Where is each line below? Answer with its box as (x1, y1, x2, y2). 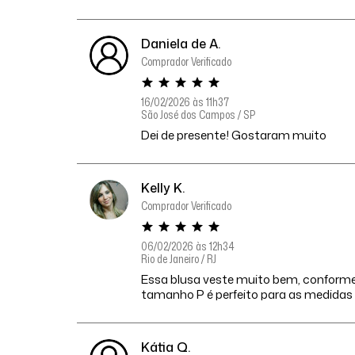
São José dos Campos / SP (141, 107, 256, 123)
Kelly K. (141, 179, 185, 197)
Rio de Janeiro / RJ (141, 251, 217, 267)
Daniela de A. (141, 35, 221, 53)
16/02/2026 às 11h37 (141, 94, 230, 110)
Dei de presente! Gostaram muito (141, 127, 327, 144)
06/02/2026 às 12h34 (141, 239, 235, 254)
